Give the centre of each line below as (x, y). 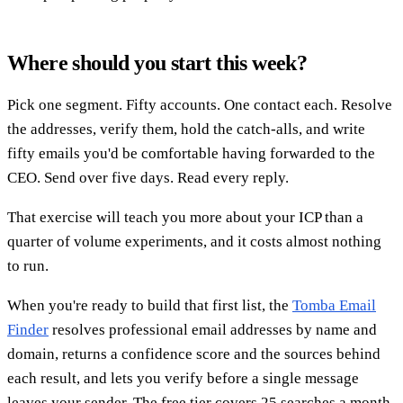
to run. (28, 266)
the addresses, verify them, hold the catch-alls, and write (186, 130)
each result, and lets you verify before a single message (183, 379)
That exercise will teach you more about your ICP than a (185, 218)
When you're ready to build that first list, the (150, 306)
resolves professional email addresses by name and (213, 330)
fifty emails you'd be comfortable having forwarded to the (191, 154)
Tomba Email (334, 306)
